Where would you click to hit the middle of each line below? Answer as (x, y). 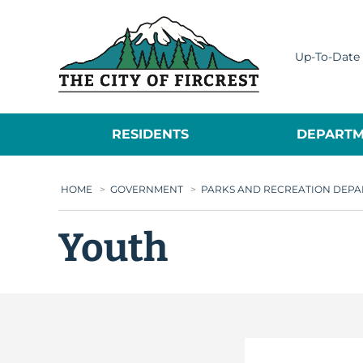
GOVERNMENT (147, 189)
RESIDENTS (151, 134)
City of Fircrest (308, 25)
